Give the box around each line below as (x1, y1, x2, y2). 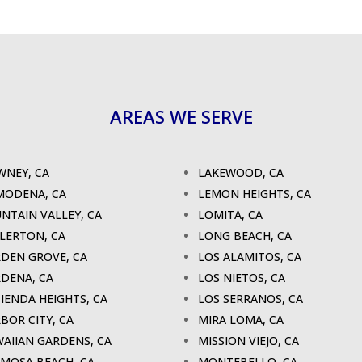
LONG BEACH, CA (198, 228, 292, 244)
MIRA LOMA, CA (198, 312, 284, 328)
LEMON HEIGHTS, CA (198, 186, 311, 202)
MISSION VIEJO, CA (198, 333, 299, 349)
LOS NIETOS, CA (198, 270, 285, 286)
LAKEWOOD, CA (198, 165, 284, 181)
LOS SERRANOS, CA (198, 291, 303, 307)
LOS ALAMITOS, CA (198, 249, 301, 265)
